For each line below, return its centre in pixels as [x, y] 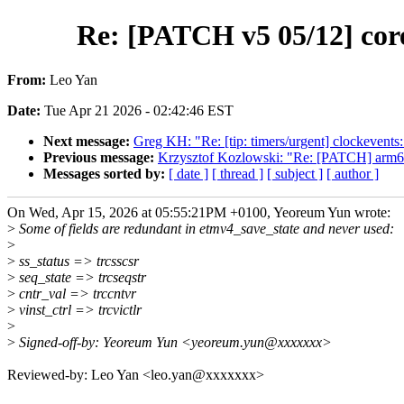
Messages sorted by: [106, 173]
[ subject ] [295, 173]
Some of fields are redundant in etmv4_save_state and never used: [205, 228]
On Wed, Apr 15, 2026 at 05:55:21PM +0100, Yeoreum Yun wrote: [199, 212]
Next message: [88, 141]
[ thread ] [238, 173]
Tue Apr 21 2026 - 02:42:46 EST [139, 110]
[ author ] [353, 173]
